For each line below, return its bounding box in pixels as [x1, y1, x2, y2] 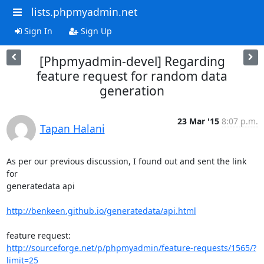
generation [100, 82, 164, 99]
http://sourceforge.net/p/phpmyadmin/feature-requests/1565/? [6, 242, 256, 253]
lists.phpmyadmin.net [31, 5, 137, 19]
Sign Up [78, 25, 112, 37]
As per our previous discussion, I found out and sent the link [6, 155, 246, 167]
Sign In [21, 25, 52, 37]
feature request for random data [37, 67, 227, 84]
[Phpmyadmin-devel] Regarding [39, 52, 225, 70]
